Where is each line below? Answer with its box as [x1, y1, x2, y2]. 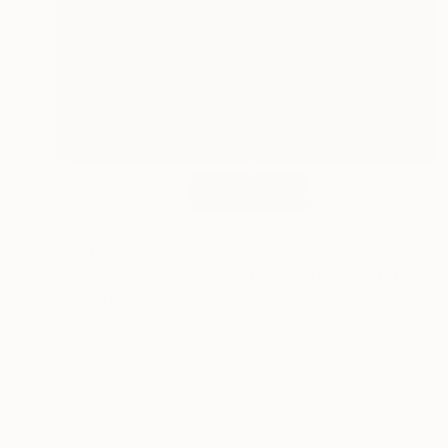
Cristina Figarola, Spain [56, 289, 208, 307]
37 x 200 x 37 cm [242, 311, 359, 329]
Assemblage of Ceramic [56, 311, 213, 329]
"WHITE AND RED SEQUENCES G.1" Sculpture [56, 265, 410, 286]
